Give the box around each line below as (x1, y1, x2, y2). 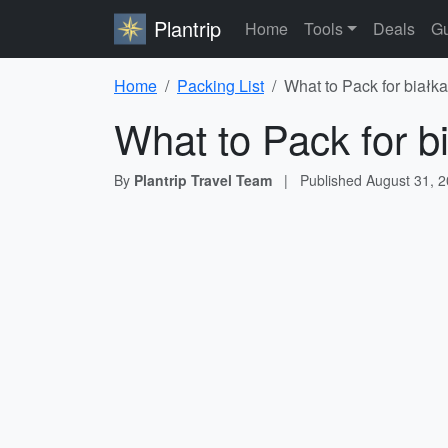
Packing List (177, 74, 264, 97)
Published (300, 170, 366, 190)
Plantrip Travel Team (134, 170, 272, 190)
